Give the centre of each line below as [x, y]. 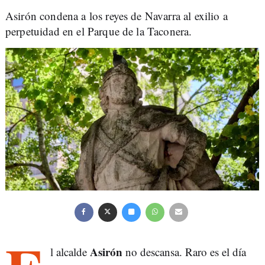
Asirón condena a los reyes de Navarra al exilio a [117, 15]
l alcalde [70, 252]
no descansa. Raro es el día [184, 252]
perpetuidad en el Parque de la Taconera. [99, 31]
